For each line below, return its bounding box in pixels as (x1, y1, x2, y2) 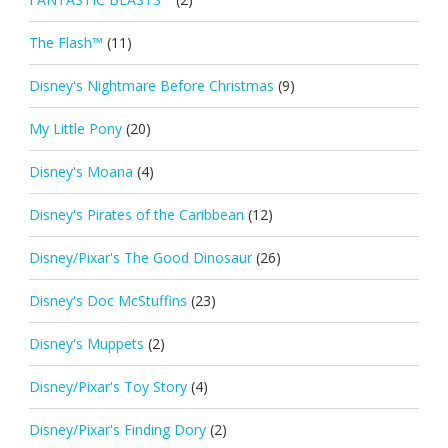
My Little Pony (28, 118, 122, 138)
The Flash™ (28, 32, 103, 52)
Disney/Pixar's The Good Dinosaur (28, 247, 252, 267)
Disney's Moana (28, 161, 133, 181)
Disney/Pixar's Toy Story (28, 376, 187, 396)
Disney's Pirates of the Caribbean (28, 204, 244, 224)
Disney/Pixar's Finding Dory (28, 419, 206, 439)
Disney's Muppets (28, 333, 144, 353)
